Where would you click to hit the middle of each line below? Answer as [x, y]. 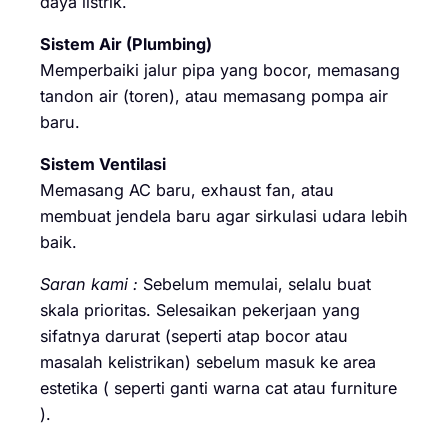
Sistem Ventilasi [103, 164]
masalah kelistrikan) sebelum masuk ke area [208, 362]
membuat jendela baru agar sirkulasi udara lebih [224, 216]
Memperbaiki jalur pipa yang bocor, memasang [220, 69]
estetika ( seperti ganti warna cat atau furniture [218, 388]
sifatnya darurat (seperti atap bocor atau [194, 336]
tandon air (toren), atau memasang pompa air [214, 95]
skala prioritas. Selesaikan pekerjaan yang [200, 310]
